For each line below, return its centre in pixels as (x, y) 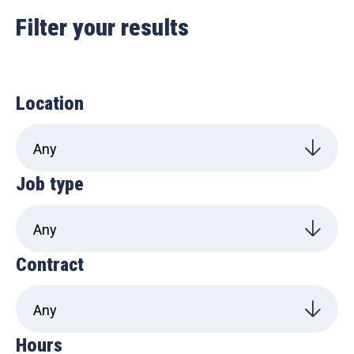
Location (50, 104)
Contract (50, 265)
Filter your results (102, 27)
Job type (50, 184)
